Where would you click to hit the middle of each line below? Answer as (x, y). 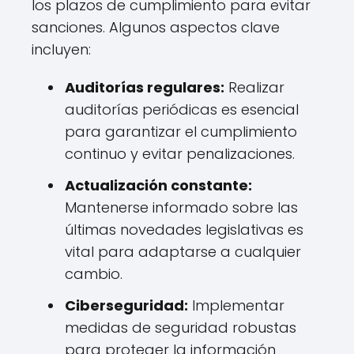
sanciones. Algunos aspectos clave (156, 27)
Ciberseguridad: (126, 305)
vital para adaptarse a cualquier (183, 252)
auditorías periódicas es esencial (182, 109)
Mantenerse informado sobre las (181, 207)
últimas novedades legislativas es (184, 230)
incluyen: (61, 49)
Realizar (254, 87)
